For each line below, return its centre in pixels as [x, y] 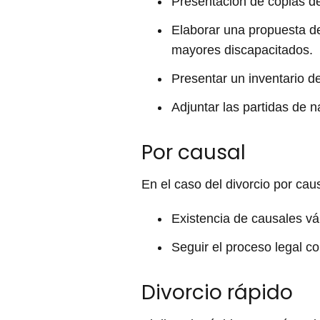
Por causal [194, 152]
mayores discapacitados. [242, 50]
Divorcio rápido [217, 292]
